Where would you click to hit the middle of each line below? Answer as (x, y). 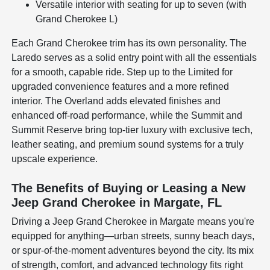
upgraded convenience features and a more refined (121, 86)
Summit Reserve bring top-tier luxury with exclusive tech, (132, 130)
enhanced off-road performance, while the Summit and (127, 115)
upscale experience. (55, 159)
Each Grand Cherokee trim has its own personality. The (129, 43)
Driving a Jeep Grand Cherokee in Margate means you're (133, 221)
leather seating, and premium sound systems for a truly (128, 144)
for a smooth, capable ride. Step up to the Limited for (122, 72)
